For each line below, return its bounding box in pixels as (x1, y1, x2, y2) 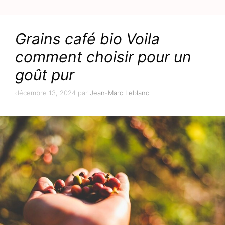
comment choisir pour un (15, 48, 191, 66)
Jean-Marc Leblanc (90, 88, 149, 97)
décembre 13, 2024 (15, 88, 76, 97)
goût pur (15, 66, 74, 84)
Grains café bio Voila (15, 30, 160, 48)
